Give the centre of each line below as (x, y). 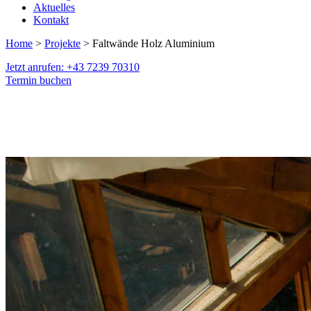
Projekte (62, 44)
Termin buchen (39, 81)
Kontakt (51, 20)
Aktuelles (54, 8)
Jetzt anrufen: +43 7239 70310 (73, 67)
